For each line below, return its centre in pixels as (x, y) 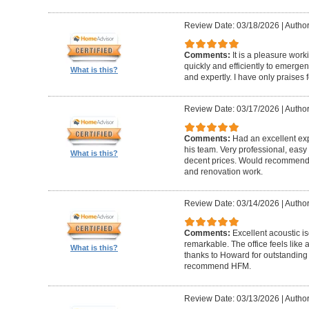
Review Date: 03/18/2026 (231, 26)
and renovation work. (223, 171)
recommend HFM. (217, 267)
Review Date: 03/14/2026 (231, 204)
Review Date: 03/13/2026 (231, 298)
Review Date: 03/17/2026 (231, 109)
